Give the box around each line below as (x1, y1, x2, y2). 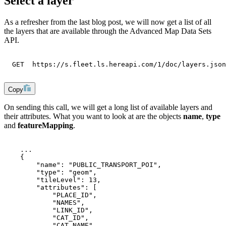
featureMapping (18, 121, 73, 130)
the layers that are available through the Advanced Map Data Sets (4, 26, 211, 35)
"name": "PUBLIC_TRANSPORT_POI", (4, 160, 161, 168)
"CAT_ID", (4, 213, 89, 221)
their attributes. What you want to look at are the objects (4, 111, 183, 121)
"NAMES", (4, 198, 85, 206)
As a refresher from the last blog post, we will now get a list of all (4, 17, 211, 26)
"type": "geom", (4, 168, 97, 176)
